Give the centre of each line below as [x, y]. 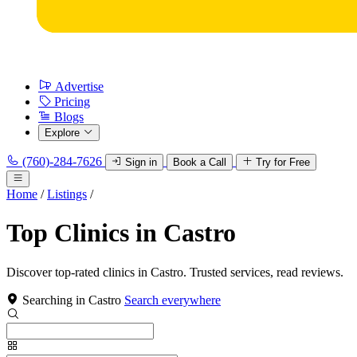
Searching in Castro [72, 300]
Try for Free [283, 162]
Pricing [72, 102]
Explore [62, 133]
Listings [67, 194]
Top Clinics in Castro [121, 233]
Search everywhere [173, 300]
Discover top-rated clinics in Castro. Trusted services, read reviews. [175, 272]
